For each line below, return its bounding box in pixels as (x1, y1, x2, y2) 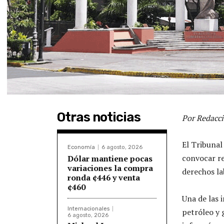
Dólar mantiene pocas (67, 152, 152, 164)
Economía (67, 143, 95, 150)
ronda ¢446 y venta (67, 171, 140, 183)
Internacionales (67, 205, 109, 212)
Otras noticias (57, 109, 140, 125)
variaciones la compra (67, 162, 153, 173)
